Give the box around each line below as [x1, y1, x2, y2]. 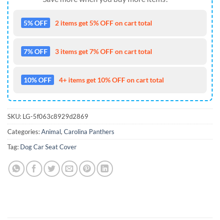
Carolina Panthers [64, 128, 114, 136]
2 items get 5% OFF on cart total [55, 19, 152, 27]
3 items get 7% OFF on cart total [55, 47, 152, 56]
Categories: [7, 128, 41, 136]
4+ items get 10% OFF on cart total [59, 76, 164, 84]
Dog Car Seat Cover [20, 143, 77, 151]
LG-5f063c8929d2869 [23, 112, 88, 121]
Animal [41, 128, 61, 136]
